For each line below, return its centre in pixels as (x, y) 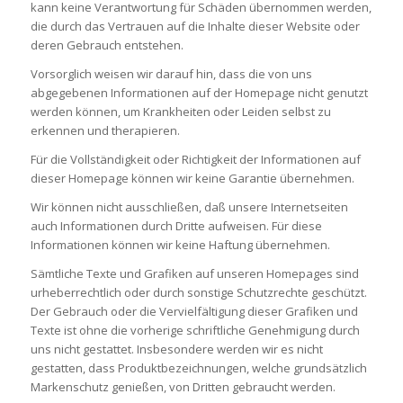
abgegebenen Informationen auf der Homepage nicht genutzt (199, 92)
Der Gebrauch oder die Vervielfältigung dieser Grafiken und (194, 311)
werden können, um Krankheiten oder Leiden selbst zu (180, 111)
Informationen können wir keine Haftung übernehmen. (180, 244)
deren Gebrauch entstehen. (107, 45)
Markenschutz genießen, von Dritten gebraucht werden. (183, 387)
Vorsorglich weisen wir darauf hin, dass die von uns (171, 73)
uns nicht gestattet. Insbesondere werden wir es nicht (176, 349)
